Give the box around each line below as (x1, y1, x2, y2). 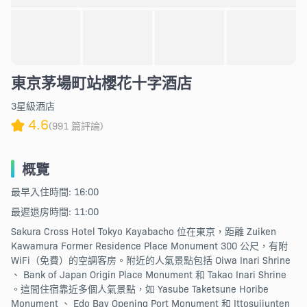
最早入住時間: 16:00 (10, 184, 99, 199)
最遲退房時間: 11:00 (10, 204, 99, 219)
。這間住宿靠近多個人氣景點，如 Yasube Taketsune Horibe (10, 282, 269, 296)
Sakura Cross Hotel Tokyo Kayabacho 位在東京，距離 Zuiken (10, 224, 276, 238)
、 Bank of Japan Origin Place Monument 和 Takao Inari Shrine (10, 267, 286, 282)
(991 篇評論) (48, 119, 103, 132)
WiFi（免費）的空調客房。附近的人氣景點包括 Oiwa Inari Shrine (10, 253, 291, 267)
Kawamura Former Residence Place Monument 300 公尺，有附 (10, 238, 288, 253)
